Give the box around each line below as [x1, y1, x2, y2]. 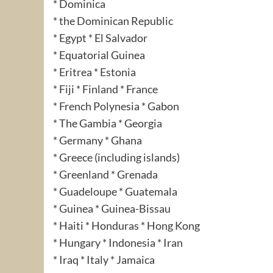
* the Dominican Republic [53, 13, 173, 27]
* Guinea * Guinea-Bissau [53, 201, 171, 215]
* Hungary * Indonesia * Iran [53, 235, 183, 249]
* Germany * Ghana [53, 133, 142, 147]
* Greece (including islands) [53, 150, 180, 164]
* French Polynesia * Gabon [53, 99, 179, 113]
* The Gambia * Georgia [53, 116, 162, 130]
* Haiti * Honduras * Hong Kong [53, 218, 200, 232]
